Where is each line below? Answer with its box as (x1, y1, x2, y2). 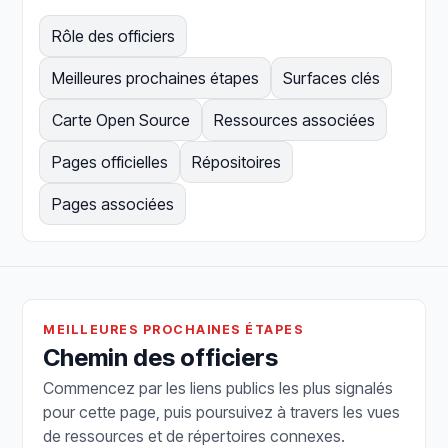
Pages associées (51, 194, 174, 215)
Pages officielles (51, 152, 168, 173)
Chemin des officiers (43, 343, 279, 373)
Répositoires (191, 152, 281, 173)
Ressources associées (213, 110, 375, 131)
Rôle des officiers (51, 26, 175, 47)
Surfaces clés (282, 68, 380, 89)
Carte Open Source (51, 110, 190, 131)
